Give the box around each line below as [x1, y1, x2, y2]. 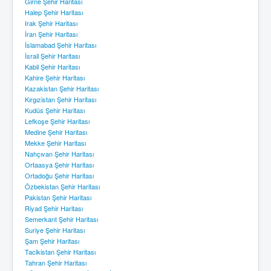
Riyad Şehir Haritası [25, 203, 83, 213]
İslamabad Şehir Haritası [25, 39, 96, 50]
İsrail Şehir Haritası [25, 50, 80, 60]
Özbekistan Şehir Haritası [25, 181, 100, 191]
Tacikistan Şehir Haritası [25, 246, 96, 256]
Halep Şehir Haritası [25, 7, 83, 17]
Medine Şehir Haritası [25, 126, 87, 137]
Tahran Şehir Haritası [25, 257, 87, 267]
